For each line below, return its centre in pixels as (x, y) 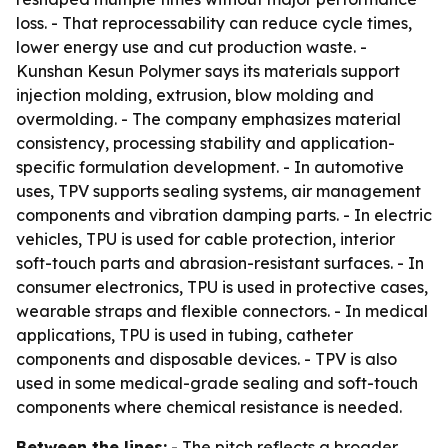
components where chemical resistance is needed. (209, 407)
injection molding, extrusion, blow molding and (195, 95)
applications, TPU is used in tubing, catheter (184, 335)
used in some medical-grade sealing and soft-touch (217, 383)
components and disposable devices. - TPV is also (206, 359)
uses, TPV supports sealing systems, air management (218, 191)
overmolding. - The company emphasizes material (208, 119)
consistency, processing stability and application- (205, 143)
